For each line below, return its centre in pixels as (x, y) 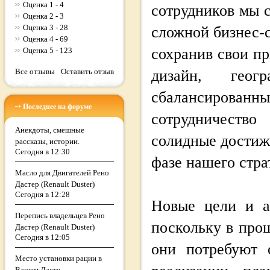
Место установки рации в (58, 258)
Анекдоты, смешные (50, 130)
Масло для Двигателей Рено (62, 173)
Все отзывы (35, 71)
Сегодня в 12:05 (42, 237)
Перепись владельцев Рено (60, 215)
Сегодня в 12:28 (42, 194)
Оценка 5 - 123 (48, 50)
